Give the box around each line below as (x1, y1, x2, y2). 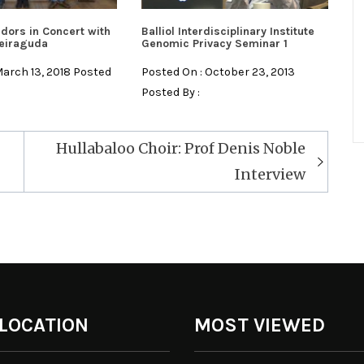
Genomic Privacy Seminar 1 (141, 37, 288, 51)
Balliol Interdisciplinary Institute (141, 24, 314, 39)
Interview (234, 165, 305, 184)
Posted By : (141, 85, 200, 100)
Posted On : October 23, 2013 (141, 65, 295, 80)
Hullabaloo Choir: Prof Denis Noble (55, 139, 305, 158)
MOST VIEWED (194, 314, 325, 337)
